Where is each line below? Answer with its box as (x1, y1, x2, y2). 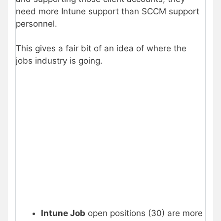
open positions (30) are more (85, 208, 203, 218)
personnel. (16, 18, 57, 29)
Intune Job (41, 208, 85, 218)
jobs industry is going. (16, 56, 103, 66)
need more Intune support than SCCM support (16, 6, 199, 16)
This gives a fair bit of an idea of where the (16, 43, 186, 54)
